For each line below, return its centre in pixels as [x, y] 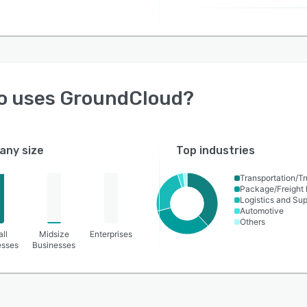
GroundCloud [121, 98]
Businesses [54, 245]
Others [253, 222]
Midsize [54, 234]
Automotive [262, 211]
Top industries [216, 150]
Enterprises [111, 234]
